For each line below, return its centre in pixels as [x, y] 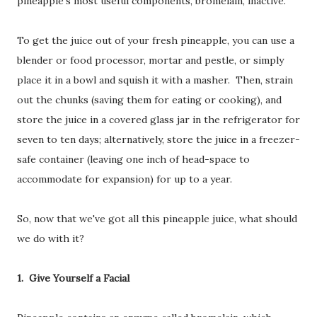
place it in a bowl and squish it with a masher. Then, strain [155, 80]
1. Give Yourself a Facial [73, 278]
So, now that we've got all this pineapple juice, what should [157, 218]
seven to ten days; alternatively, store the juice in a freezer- [158, 139]
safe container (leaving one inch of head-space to [133, 159]
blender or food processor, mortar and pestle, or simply [150, 60]
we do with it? [51, 238]
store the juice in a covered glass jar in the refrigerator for [158, 119]
